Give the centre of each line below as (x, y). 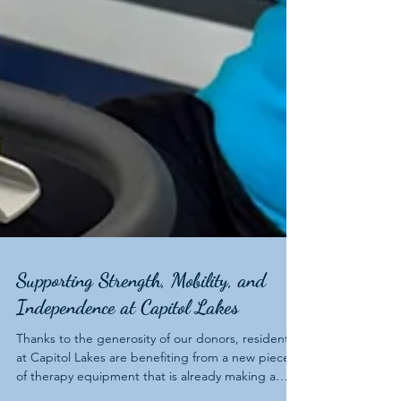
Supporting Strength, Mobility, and (141, 327)
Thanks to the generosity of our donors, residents (155, 385)
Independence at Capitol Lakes (128, 354)
